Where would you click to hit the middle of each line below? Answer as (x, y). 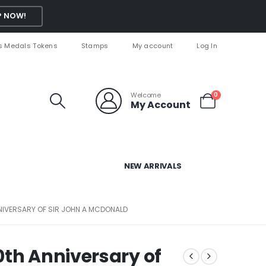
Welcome (145, 95)
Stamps (95, 46)
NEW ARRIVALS (153, 166)
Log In (207, 46)
